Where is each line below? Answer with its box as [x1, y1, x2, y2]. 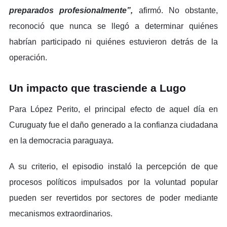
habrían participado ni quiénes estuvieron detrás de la [9, 37, 218, 46]
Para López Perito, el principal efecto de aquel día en [9, 104, 218, 113]
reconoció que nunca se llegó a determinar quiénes [9, 21, 218, 30]
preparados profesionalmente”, [9, 6, 133, 15]
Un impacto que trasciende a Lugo [9, 82, 186, 94]
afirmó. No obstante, [133, 6, 218, 15]
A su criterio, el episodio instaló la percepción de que [9, 162, 218, 171]
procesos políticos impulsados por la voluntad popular [9, 177, 218, 186]
